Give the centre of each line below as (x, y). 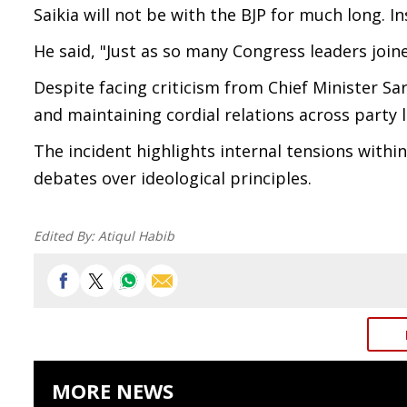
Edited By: (66, 236)
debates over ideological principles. (173, 178)
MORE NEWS (113, 391)
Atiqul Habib (136, 236)
